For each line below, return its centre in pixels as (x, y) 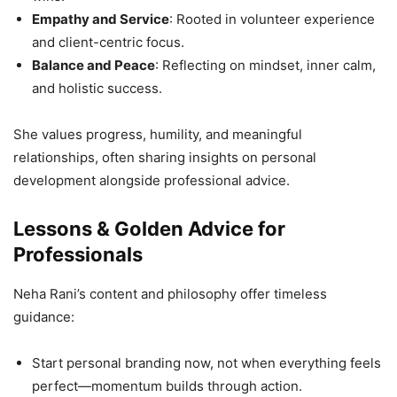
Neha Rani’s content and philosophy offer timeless (170, 294)
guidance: (44, 317)
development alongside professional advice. (152, 181)
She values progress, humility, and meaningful (158, 135)
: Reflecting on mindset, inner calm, (265, 66)
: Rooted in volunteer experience (272, 19)
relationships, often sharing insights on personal (165, 158)
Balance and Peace (93, 66)
